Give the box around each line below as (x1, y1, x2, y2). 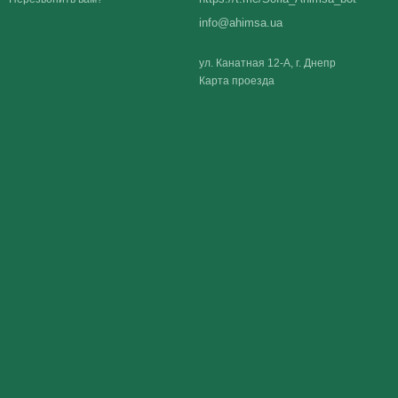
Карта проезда (199, 75, 275, 88)
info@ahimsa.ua (199, 16, 283, 30)
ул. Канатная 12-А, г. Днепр (199, 57, 336, 70)
